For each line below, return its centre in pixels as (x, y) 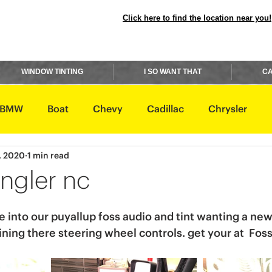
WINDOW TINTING (52, 72)
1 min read (48, 156)
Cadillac (165, 109)
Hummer (131, 158)
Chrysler (228, 109)
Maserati (176, 206)
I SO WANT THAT (172, 72)
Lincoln (115, 206)
